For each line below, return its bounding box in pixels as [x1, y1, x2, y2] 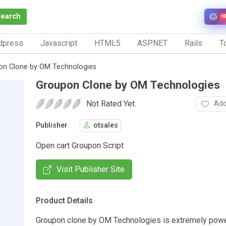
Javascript [40, 38, 77, 48]
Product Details [36, 195, 93, 205]
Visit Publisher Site [56, 164, 125, 174]
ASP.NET [137, 38, 168, 48]
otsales [93, 121, 118, 130]
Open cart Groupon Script [36, 140, 124, 150]
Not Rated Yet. [86, 98, 136, 108]
